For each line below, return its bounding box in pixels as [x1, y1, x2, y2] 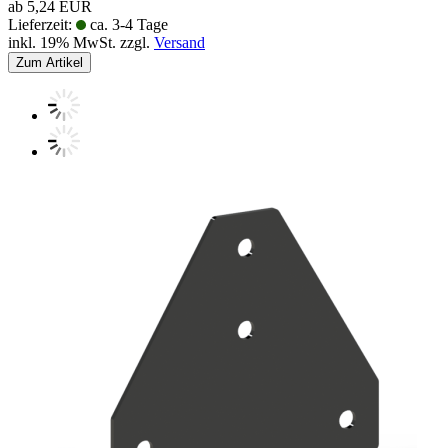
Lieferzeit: [8, 15, 76, 33]
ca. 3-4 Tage [86, 15, 168, 33]
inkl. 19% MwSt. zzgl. [8, 33, 154, 51]
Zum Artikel [16, 54, 83, 70]
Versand [154, 33, 205, 51]
